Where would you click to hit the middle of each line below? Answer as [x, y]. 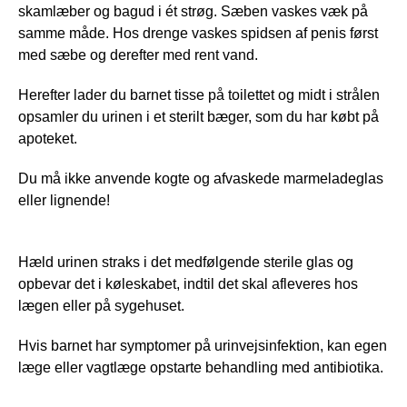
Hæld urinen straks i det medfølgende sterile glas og [186, 262]
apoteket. [48, 138]
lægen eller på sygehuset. [101, 305]
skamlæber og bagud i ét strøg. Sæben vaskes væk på [193, 11]
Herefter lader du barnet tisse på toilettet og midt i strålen [199, 94]
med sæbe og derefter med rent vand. [138, 55]
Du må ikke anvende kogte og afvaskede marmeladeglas [201, 178]
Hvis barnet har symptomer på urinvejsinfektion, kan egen [203, 345]
